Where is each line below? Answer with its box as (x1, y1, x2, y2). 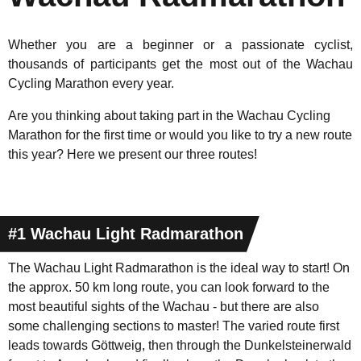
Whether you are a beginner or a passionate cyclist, (8, 37, 353, 52)
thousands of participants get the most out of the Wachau (8, 56, 353, 71)
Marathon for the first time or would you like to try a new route (8, 127, 352, 142)
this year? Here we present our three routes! (8, 147, 257, 161)
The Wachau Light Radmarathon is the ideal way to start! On (8, 260, 350, 275)
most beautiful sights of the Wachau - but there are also (8, 299, 319, 313)
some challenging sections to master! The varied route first (8, 318, 339, 333)
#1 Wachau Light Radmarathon (8, 224, 243, 243)
